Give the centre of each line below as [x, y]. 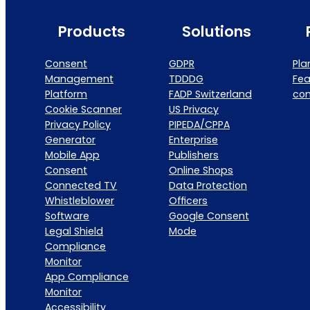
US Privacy [193, 109]
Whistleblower [80, 200]
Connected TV [81, 185]
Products [92, 31]
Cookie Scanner [84, 109]
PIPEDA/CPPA [199, 124]
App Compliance [87, 276]
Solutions [216, 31]
